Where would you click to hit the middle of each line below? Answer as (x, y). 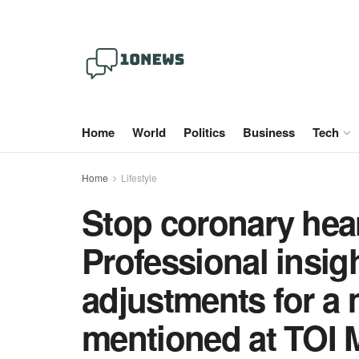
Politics (204, 132)
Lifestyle (139, 177)
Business (269, 132)
